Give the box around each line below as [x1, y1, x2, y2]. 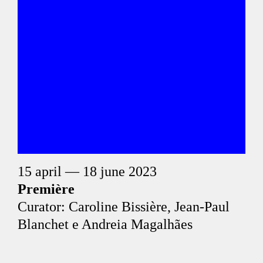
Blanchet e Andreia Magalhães [18, 217, 193, 232]
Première [18, 181, 75, 197]
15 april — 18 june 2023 [18, 164, 157, 179]
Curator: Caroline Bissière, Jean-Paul [18, 199, 230, 214]
